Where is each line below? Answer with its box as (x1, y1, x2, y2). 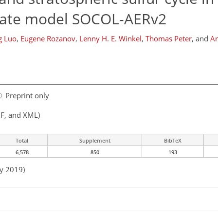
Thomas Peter (145, 34, 192, 43)
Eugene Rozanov (20, 34, 75, 43)
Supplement (79, 137, 110, 145)
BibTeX (164, 137, 182, 145)
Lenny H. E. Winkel (79, 34, 142, 43)
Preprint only (5, 91, 49, 101)
